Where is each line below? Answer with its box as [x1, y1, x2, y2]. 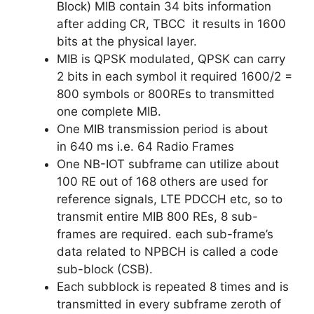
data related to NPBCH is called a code [57, 245, 278, 259]
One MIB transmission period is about [57, 122, 268, 136]
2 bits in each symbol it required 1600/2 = [57, 69, 292, 83]
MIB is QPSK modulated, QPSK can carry [57, 52, 285, 66]
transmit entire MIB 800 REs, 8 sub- [57, 210, 258, 224]
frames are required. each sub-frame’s [57, 227, 273, 241]
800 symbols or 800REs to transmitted [57, 87, 275, 101]
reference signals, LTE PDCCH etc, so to [57, 192, 282, 206]
